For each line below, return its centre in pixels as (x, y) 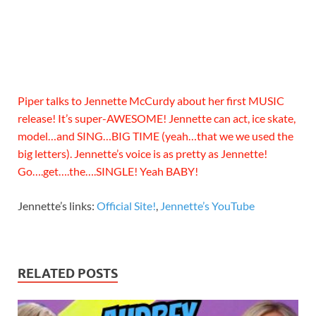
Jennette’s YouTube (207, 206)
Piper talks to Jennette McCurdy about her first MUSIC (151, 101)
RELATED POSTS (68, 274)
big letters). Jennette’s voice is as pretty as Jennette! (142, 154)
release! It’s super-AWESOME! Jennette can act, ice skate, (157, 119)
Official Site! (126, 206)
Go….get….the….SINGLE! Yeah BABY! (108, 171)
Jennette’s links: (57, 206)
